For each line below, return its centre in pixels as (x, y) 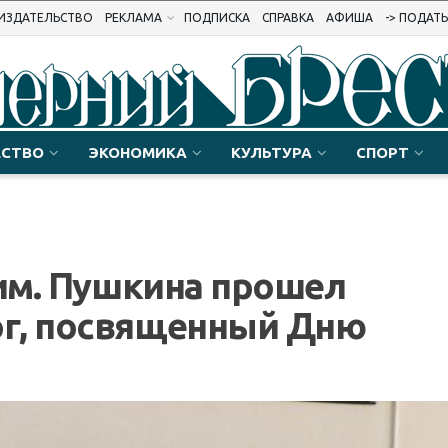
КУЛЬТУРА (271, 152)
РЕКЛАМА (133, 17)
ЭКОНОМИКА (137, 152)
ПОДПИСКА (217, 17)
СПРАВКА (288, 17)
